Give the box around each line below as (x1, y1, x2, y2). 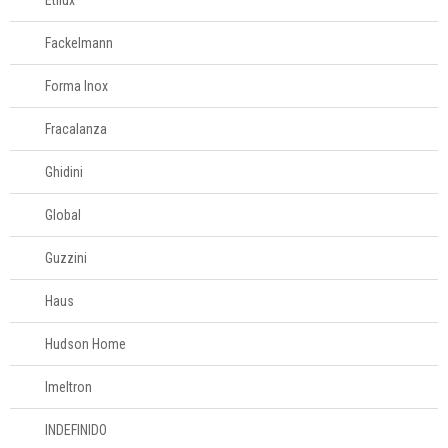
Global (45, 207, 81, 223)
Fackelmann (45, 35, 113, 51)
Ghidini (45, 164, 83, 180)
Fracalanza (45, 121, 107, 137)
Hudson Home (45, 336, 126, 352)
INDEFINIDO (45, 422, 107, 438)
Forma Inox (45, 78, 108, 94)
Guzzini (45, 250, 87, 266)
